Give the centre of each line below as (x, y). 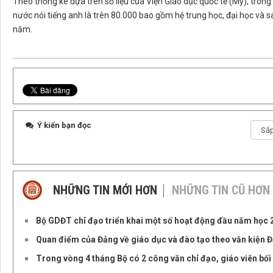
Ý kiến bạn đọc (63, 126)
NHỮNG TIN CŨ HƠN (221, 190)
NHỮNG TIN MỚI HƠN (105, 190)
